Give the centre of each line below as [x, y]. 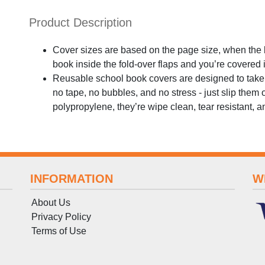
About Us [51, 202]
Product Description [80, 23]
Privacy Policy [61, 216]
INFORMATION [71, 178]
